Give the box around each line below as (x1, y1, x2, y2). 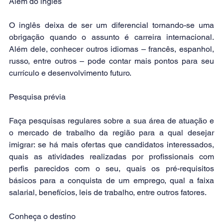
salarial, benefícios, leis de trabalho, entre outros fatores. (9, 187, 207, 197)
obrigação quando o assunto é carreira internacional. (9, 32, 214, 42)
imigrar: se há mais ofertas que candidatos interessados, (9, 139, 214, 149)
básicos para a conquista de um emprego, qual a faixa (9, 175, 214, 185)
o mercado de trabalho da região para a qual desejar (9, 127, 214, 137)
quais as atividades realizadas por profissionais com (9, 151, 214, 161)
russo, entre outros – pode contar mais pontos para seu (9, 56, 214, 66)
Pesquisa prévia (9, 92, 66, 102)
